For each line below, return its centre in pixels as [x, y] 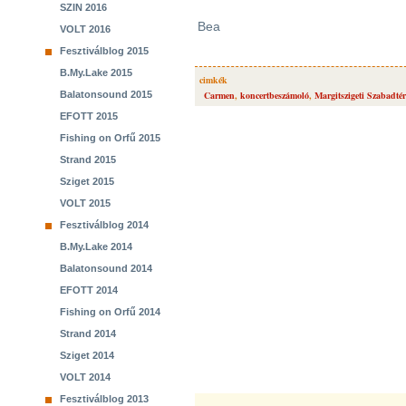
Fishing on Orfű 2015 [110, 138]
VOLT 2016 [85, 29]
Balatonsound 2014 [106, 268]
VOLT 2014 [85, 377]
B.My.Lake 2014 [96, 246]
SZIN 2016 [83, 7]
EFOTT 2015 [89, 116]
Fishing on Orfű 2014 [110, 312]
